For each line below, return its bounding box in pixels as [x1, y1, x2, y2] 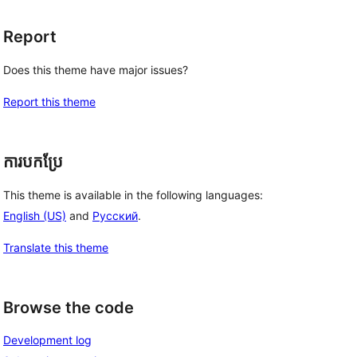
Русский [92, 208, 138, 222]
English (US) [3, 208, 66, 222]
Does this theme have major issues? [3, 63, 188, 76]
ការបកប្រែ [3, 152, 63, 171]
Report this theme [3, 95, 96, 108]
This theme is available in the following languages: [3, 187, 263, 202]
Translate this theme [3, 240, 108, 254]
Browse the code [3, 297, 134, 317]
